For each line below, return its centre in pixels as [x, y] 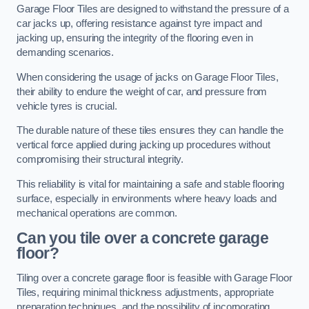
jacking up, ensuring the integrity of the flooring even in [135, 38]
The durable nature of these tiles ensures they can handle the [150, 131]
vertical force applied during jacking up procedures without [143, 145]
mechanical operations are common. [97, 213]
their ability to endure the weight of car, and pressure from [142, 91]
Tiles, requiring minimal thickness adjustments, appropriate [145, 292]
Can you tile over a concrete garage [143, 238]
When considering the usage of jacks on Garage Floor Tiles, [148, 77]
